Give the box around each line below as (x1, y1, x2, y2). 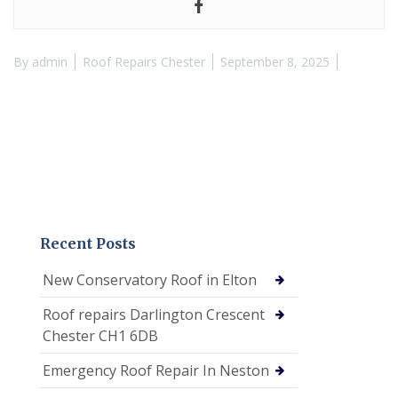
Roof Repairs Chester (83, 53, 205, 71)
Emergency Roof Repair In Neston (43, 361, 269, 381)
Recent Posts (40, 235, 136, 253)
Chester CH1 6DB (43, 326, 158, 346)
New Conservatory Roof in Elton (43, 270, 257, 291)
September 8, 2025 (220, 53, 330, 71)
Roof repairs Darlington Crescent (43, 305, 265, 325)
